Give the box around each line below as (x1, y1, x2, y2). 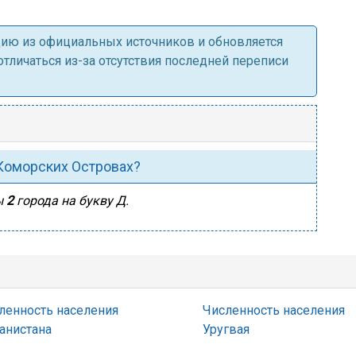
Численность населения (203, 303, 345, 318)
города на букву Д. (14, 193, 129, 208)
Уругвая (203, 322, 250, 337)
